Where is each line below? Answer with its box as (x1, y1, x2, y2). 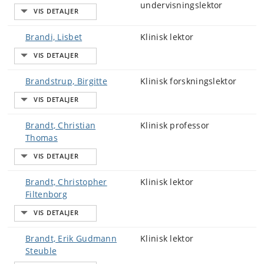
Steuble (25, 245, 57, 256)
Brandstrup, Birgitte (25, 75, 107, 87)
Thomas (25, 132, 58, 143)
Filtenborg (25, 189, 67, 200)
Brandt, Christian (25, 120, 96, 131)
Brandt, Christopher (25, 176, 107, 187)
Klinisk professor (140, 120, 210, 131)
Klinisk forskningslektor (140, 75, 237, 87)
